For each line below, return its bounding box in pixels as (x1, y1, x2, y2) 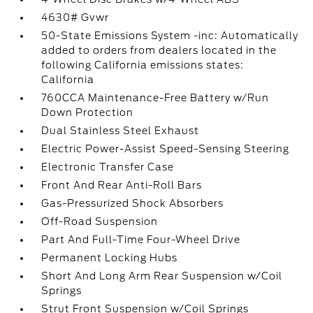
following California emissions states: (41, 59, 245, 71)
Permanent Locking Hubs (41, 252, 178, 263)
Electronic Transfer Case (41, 161, 175, 173)
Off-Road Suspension (41, 216, 159, 227)
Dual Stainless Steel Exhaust (41, 125, 200, 136)
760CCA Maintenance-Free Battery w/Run (41, 92, 270, 103)
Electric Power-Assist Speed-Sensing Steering (41, 143, 290, 154)
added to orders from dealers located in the (41, 45, 277, 56)
